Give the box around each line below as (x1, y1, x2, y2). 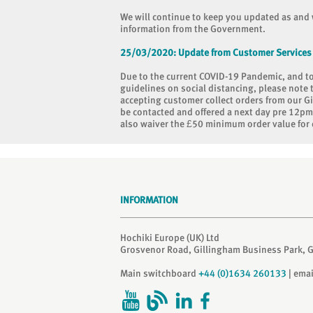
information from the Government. (120, 23, 265, 34)
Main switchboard (120, 268, 198, 279)
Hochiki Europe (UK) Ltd (120, 232, 219, 243)
